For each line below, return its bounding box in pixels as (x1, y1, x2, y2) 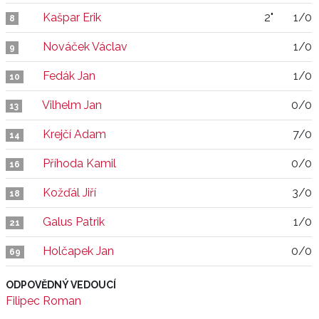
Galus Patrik (43, 215, 105, 229)
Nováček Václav (43, 40, 127, 53)
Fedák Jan (43, 69, 95, 83)
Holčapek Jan (43, 244, 114, 258)
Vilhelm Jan (42, 98, 102, 112)
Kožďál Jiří (43, 186, 96, 199)
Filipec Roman (6, 294, 81, 308)
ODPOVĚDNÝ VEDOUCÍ (6, 279, 116, 291)
